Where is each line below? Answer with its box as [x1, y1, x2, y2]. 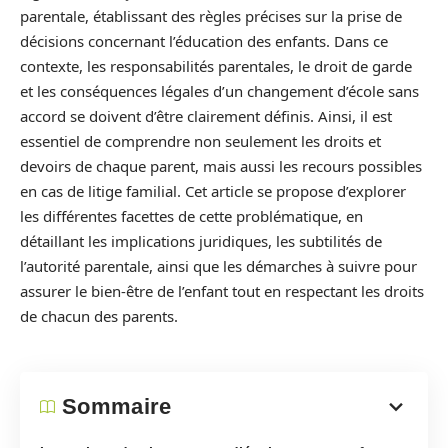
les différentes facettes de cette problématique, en [20, 206, 363, 226]
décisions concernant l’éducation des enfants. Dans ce [20, 31, 388, 51]
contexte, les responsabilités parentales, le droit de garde [20, 56, 412, 76]
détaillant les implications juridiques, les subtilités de [20, 231, 382, 251]
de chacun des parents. [20, 306, 178, 326]
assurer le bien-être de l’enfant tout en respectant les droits [20, 281, 424, 301]
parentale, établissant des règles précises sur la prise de [20, 6, 402, 26]
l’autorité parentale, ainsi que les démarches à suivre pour [20, 256, 417, 276]
